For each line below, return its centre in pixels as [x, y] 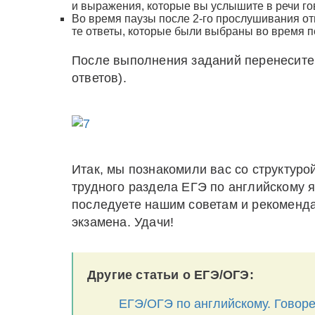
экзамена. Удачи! [123, 222]
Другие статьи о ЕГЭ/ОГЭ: [171, 275]
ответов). [99, 78]
